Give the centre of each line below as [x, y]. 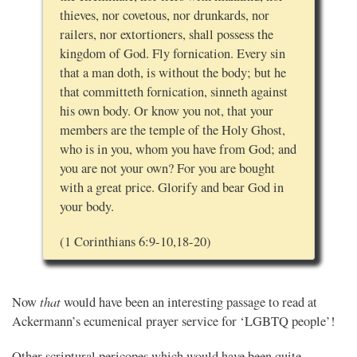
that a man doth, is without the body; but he [173, 72]
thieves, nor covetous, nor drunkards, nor [164, 15]
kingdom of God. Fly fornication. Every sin [172, 53]
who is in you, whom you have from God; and [178, 149]
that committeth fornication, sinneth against [173, 91]
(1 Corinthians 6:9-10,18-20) [135, 241]
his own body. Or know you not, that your [166, 110]
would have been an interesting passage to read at [189, 302]
